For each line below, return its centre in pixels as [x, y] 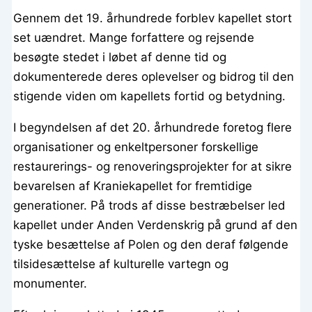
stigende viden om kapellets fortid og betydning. [150, 96]
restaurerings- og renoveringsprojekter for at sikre [153, 167]
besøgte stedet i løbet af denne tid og [120, 57]
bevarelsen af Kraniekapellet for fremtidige [133, 186]
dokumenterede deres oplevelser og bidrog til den [154, 77]
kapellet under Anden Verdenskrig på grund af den [156, 225]
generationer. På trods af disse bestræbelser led [150, 206]
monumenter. [50, 284]
